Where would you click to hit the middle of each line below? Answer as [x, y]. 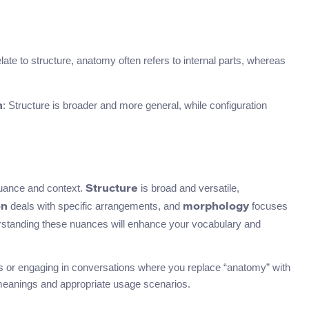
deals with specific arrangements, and [95, 206]
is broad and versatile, [189, 188]
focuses [268, 206]
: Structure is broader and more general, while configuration [135, 105]
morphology [216, 207]
